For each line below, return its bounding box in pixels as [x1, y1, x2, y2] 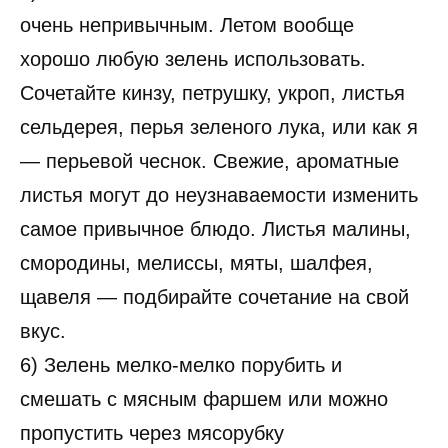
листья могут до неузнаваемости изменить [20, 184, 418, 207]
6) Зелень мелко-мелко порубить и [20, 354, 342, 377]
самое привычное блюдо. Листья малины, [20, 218, 411, 241]
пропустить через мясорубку [20, 422, 284, 445]
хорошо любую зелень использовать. [20, 48, 366, 71]
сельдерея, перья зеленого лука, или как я [20, 116, 418, 139]
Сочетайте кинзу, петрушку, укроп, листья [20, 82, 405, 105]
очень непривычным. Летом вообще [20, 14, 354, 37]
